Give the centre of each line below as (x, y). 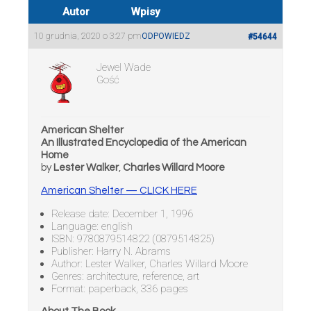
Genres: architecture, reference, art (125, 276)
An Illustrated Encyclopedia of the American (144, 143)
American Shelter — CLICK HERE (119, 191)
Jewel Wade (124, 67)
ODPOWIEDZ (166, 36)
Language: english (92, 226)
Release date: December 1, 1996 (122, 214)
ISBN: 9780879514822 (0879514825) (133, 239)
